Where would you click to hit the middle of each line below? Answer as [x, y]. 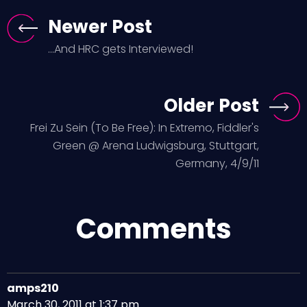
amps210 [33, 288]
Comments [153, 229]
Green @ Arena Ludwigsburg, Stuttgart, [156, 146]
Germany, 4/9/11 [217, 163]
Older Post [211, 106]
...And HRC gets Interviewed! [121, 49]
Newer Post [100, 27]
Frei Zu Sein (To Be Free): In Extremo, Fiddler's [145, 128]
